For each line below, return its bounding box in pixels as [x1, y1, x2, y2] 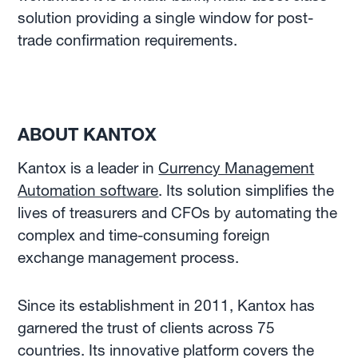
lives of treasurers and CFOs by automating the [18, 204, 338, 222]
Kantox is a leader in [18, 159, 159, 177]
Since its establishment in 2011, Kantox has [18, 296, 316, 315]
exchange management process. [18, 249, 244, 267]
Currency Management [158, 159, 315, 177]
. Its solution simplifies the [158, 181, 335, 200]
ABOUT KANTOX [18, 124, 157, 145]
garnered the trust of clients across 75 [18, 319, 276, 337]
